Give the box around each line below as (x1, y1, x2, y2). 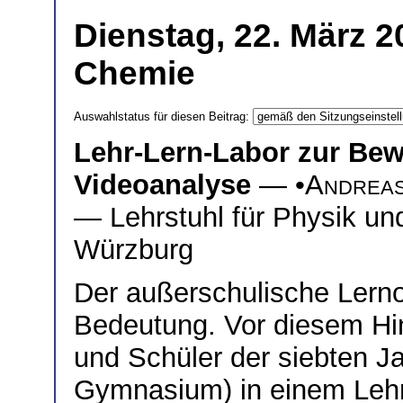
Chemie (74, 54, 195, 92)
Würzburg (74, 233, 193, 265)
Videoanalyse (74, 168, 251, 201)
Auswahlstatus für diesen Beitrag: (74, 109, 253, 123)
